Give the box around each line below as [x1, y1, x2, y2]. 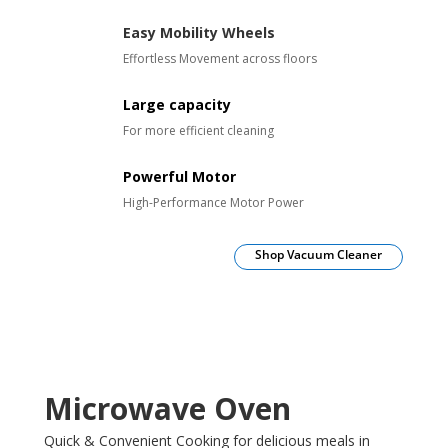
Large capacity [122, 95, 231, 115]
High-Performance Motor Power [122, 194, 304, 212]
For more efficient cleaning [122, 122, 274, 140]
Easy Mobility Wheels [122, 23, 275, 43]
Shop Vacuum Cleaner [255, 246, 383, 264]
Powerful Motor [122, 167, 236, 187]
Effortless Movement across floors [122, 50, 317, 68]
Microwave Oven [43, 387, 291, 429]
